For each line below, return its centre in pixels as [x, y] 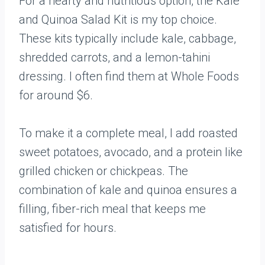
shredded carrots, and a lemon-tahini [114, 57]
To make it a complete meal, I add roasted [128, 133]
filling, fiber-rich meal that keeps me [112, 209]
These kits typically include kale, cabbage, [127, 38]
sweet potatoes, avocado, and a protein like [131, 152]
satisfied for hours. [68, 228]
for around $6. [56, 95]
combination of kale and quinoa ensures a [128, 190]
